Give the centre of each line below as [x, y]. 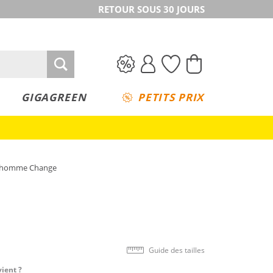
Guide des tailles [177, 250]
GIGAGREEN [54, 97]
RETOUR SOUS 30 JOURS [151, 9]
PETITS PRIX [171, 97]
